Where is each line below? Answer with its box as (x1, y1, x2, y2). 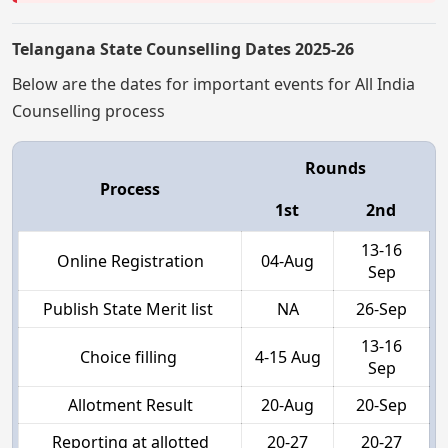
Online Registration (56, 250, 204, 273)
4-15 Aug (254, 346, 321, 369)
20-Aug (261, 394, 314, 417)
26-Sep (356, 298, 407, 321)
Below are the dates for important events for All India (12, 73, 415, 96)
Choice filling (79, 346, 181, 369)
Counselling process (12, 100, 165, 123)
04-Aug (261, 250, 314, 273)
